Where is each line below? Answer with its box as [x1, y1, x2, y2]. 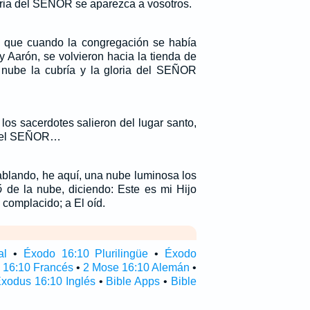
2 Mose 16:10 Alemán [82, 262, 190, 273]
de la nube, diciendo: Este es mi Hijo [2, 183, 197, 195]
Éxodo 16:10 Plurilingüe [23, 248, 149, 259]
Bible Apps [106, 275, 161, 287]
